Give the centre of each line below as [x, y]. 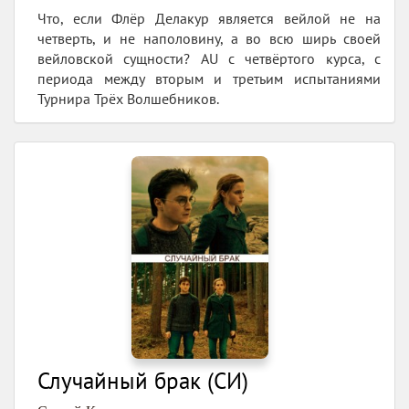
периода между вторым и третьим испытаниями [209, 78]
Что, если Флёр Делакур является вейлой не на [209, 18]
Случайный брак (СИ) [143, 381]
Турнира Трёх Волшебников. [128, 98]
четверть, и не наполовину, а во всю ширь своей [209, 38]
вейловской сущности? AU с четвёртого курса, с [209, 58]
